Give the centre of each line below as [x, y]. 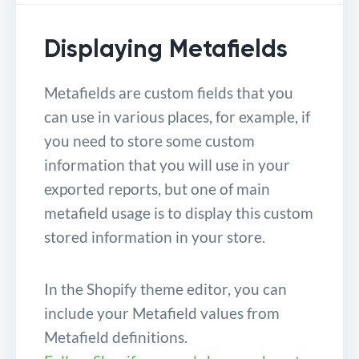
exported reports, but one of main [157, 189]
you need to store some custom [149, 141]
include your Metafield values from [162, 313]
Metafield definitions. [116, 337]
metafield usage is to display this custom [179, 213]
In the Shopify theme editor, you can [165, 289]
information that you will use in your [167, 165]
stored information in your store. [155, 237]
